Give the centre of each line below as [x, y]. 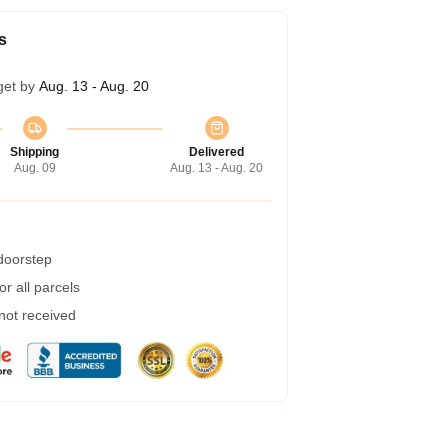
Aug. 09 [34, 168]
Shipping [34, 152]
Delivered [216, 152]
